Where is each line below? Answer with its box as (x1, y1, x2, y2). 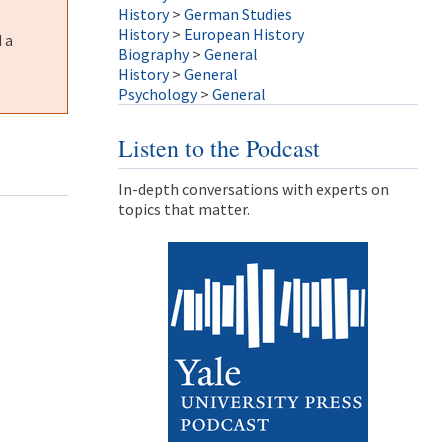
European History (184, 24, 304, 44)
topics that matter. (118, 199, 250, 219)
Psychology (118, 84, 197, 104)
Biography (118, 44, 189, 64)
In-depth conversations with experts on (118, 179, 389, 199)
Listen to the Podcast (118, 132, 320, 164)
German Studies (184, 4, 292, 24)
